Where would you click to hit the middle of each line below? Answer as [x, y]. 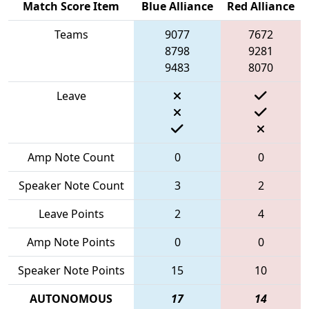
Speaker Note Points [71, 270]
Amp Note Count [71, 157]
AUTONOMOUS [71, 298]
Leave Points [71, 213]
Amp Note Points [71, 242]
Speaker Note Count [71, 185]
